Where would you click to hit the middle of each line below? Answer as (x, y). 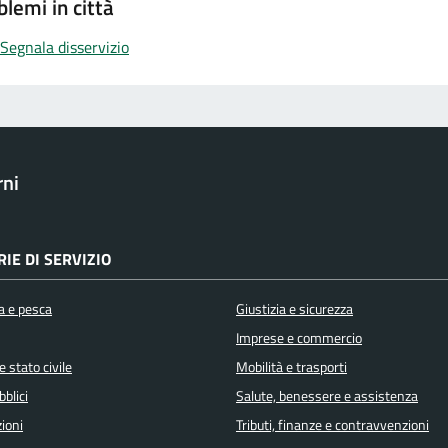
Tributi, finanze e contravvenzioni (332, 425)
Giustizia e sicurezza (294, 309)
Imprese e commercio (299, 338)
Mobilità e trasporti (291, 367)
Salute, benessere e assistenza (327, 396)
